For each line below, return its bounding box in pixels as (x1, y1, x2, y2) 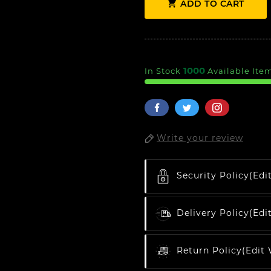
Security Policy (177, 170, 249, 181)
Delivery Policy (177, 207, 249, 219)
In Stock (145, 66, 183, 76)
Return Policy (177, 245, 242, 256)
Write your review (157, 132, 243, 144)
